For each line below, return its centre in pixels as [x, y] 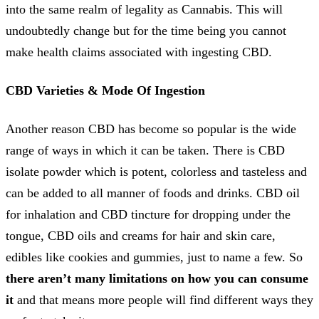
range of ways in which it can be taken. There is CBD [145, 150]
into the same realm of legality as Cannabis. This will [144, 9]
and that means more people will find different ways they [163, 299]
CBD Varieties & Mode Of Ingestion [105, 90]
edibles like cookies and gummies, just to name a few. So [154, 257]
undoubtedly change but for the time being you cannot [146, 30]
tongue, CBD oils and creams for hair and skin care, [141, 235]
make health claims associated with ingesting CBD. [139, 52]
